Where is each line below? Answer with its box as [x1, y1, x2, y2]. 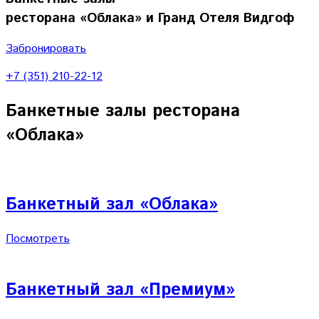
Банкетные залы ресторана [6, 99, 240, 124]
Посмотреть [6, 231, 70, 248]
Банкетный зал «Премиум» [6, 277, 235, 302]
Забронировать [6, 41, 86, 58]
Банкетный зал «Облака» [6, 192, 218, 217]
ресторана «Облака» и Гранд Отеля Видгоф [6, 8, 294, 28]
